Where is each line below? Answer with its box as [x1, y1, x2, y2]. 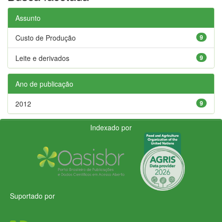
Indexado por [90, 122, 132, 132]
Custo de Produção [15, 32, 76, 43]
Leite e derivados [15, 53, 69, 63]
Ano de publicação [15, 78, 73, 89]
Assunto [15, 12, 41, 23]
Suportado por [10, 190, 55, 201]
